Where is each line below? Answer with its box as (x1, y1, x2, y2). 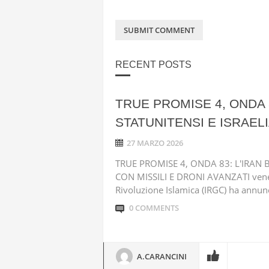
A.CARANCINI (137, 251, 187, 262)
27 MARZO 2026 (127, 138, 183, 148)
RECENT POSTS (115, 59, 192, 70)
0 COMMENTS (129, 202, 179, 213)
